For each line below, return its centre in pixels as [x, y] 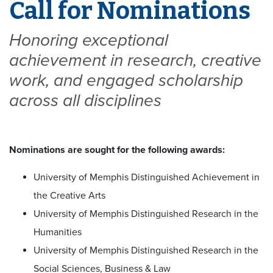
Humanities [58, 232]
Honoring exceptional [89, 40]
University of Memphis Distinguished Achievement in [147, 177]
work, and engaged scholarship [126, 80]
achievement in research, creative [135, 60]
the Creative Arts [69, 195]
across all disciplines [85, 100]
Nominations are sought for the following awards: [117, 150]
